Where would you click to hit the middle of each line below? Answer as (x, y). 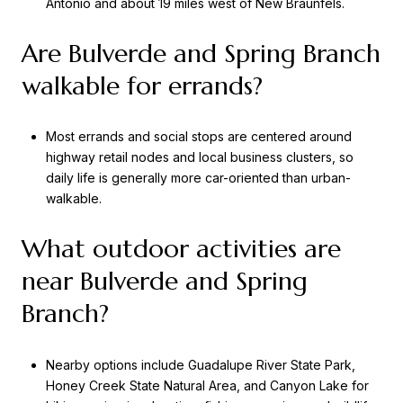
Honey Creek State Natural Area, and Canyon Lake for (207, 385)
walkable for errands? (142, 85)
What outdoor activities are (181, 248)
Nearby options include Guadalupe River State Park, (200, 364)
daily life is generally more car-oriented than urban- (198, 178)
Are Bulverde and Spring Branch (201, 53)
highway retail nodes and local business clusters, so (199, 157)
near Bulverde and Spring (165, 281)
